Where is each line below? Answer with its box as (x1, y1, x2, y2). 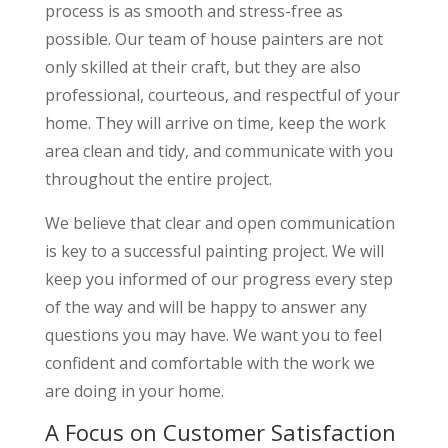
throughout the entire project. (44, 167, 272, 190)
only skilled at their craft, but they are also (44, 55, 361, 78)
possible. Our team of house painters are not (44, 27, 383, 50)
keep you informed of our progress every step (44, 267, 393, 290)
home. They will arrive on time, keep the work (44, 111, 386, 134)
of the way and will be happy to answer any (44, 295, 367, 318)
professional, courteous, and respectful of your (44, 83, 400, 106)
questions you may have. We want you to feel (44, 323, 382, 346)
